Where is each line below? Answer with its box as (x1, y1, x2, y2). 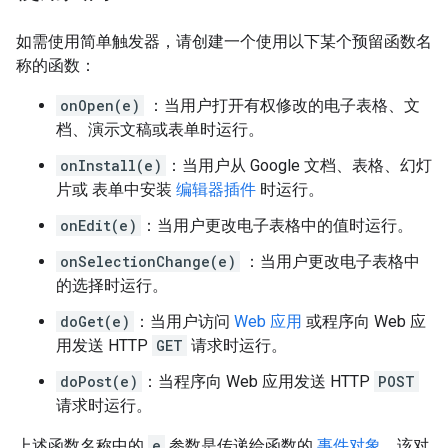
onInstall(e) (60, 156, 162, 175)
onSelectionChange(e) (60, 252, 236, 271)
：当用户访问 (134, 312, 234, 331)
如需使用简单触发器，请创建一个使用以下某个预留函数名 (16, 32, 432, 51)
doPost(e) (60, 372, 138, 391)
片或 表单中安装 (56, 180, 176, 199)
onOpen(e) (60, 96, 140, 115)
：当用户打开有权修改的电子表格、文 (144, 96, 420, 115)
